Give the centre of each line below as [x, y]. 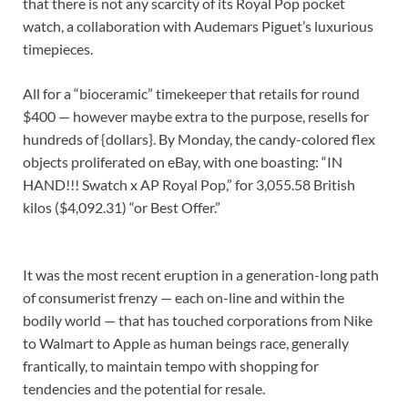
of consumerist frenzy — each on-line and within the [184, 298]
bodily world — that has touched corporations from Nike [198, 321]
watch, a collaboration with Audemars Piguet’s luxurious [198, 26]
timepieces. [58, 49]
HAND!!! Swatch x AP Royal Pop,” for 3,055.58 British [189, 185]
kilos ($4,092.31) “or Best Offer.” [122, 208]
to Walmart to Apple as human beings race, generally [186, 343]
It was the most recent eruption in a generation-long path [201, 275]
